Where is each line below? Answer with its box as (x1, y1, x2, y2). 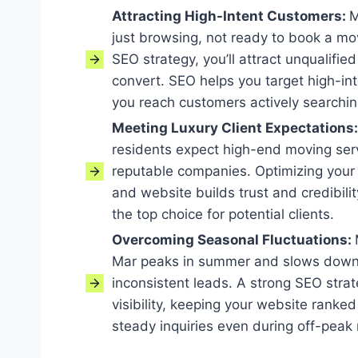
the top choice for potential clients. (112, 206, 334, 223)
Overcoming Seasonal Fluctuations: (112, 232, 355, 249)
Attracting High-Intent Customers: (112, 8, 349, 25)
